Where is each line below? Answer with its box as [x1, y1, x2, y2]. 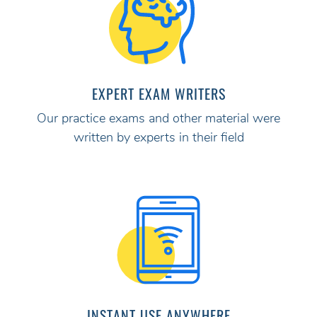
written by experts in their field [73, 132, 244, 146]
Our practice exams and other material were [37, 113, 280, 127]
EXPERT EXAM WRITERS [91, 83, 226, 105]
